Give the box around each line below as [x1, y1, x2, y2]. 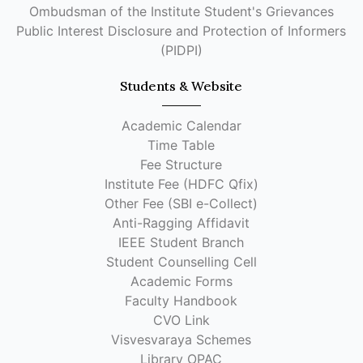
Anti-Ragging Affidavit [113, 215, 250, 231]
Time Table [147, 137, 216, 153]
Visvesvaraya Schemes [111, 331, 252, 348]
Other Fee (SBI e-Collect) [105, 195, 258, 211]
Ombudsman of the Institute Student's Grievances [29, 3, 334, 19]
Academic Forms [130, 273, 233, 289]
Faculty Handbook [125, 293, 238, 309]
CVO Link [153, 312, 210, 328]
